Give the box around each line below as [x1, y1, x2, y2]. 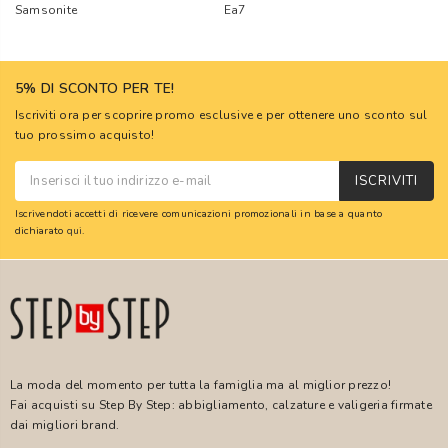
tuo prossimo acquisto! [15, 127, 155, 143]
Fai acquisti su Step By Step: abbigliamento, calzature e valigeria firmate [10, 397, 432, 414]
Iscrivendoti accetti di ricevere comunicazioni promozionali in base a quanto [15, 206, 383, 221]
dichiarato [15, 223, 67, 238]
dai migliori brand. [10, 417, 120, 434]
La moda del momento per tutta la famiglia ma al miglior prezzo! [10, 377, 392, 394]
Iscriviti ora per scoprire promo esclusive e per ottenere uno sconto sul [15, 107, 428, 123]
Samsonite [15, 2, 78, 18]
